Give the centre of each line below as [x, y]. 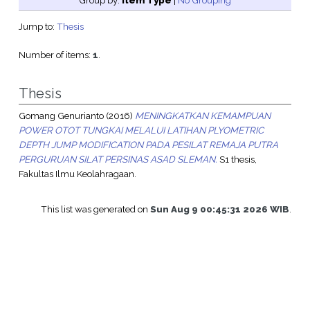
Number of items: [55, 55]
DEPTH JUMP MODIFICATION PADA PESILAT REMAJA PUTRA [148, 145]
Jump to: [37, 27]
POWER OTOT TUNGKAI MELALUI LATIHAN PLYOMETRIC [141, 130]
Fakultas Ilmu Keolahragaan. [77, 174]
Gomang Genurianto [61, 116]
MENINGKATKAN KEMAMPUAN [202, 116]
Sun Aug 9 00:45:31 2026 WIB [220, 209]
